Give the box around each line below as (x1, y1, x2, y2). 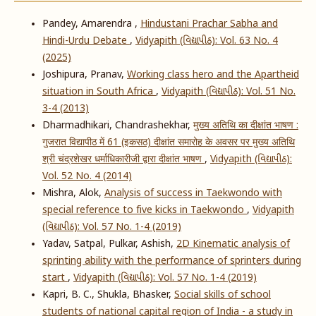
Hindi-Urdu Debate (42, 35, 130, 49)
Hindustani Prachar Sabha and (140, 18, 278, 32)
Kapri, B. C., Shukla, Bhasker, (42, 288, 174, 303)
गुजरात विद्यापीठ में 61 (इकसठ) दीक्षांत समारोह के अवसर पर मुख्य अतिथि (42, 136, 295, 150)
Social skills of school (174, 288, 271, 303)
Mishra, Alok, (42, 187, 104, 201)
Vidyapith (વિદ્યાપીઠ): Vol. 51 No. (161, 85, 296, 99)
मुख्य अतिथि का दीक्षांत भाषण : (193, 119, 298, 133)
